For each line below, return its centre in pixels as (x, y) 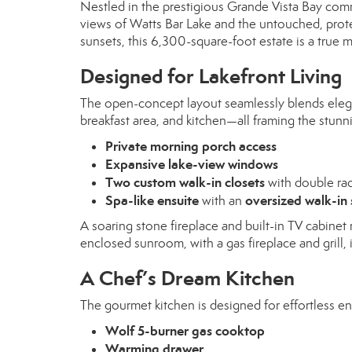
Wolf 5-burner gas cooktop (185, 331)
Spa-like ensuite (152, 200)
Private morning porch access (191, 146)
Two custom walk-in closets (185, 182)
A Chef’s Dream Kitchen (187, 278)
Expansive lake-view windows (192, 164)
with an (222, 201)
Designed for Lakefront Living (211, 76)
